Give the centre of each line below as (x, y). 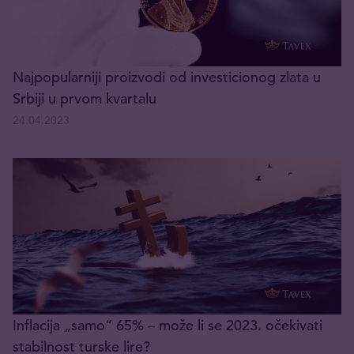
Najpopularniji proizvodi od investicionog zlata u (167, 77)
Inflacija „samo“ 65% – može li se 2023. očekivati (168, 326)
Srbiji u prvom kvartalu (85, 99)
